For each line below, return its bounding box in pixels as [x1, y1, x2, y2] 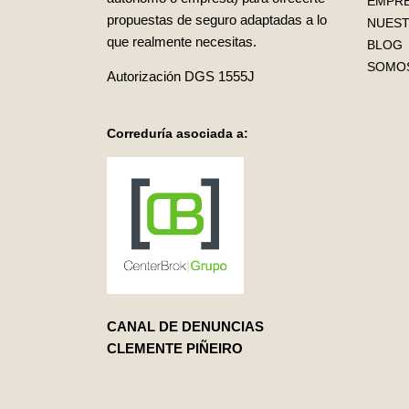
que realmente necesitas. [107, 34, 257, 50]
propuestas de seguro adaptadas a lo [107, 12, 327, 28]
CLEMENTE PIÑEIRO [107, 341, 243, 357]
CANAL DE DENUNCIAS [107, 319, 264, 335]
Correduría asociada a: [107, 126, 248, 142]
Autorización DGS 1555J [107, 68, 255, 85]
